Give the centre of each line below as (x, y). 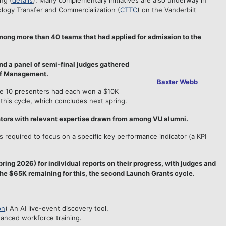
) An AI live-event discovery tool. (60, 208)
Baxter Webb (177, 82)
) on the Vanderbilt (167, 10)
